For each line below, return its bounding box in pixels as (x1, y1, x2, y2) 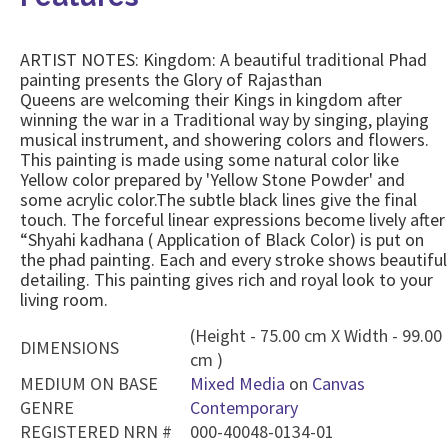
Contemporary (190, 396, 298, 419)
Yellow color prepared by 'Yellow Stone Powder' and (20, 168, 405, 191)
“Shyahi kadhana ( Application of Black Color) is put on (20, 228, 424, 251)
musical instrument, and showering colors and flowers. (20, 128, 429, 151)
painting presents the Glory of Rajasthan (20, 68, 322, 91)
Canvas (312, 372, 365, 395)
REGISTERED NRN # (20, 420, 172, 443)
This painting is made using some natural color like (20, 148, 399, 171)
